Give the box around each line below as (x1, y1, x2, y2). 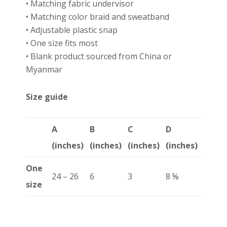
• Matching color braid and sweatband (26, 11, 170, 22)
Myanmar (26, 63, 63, 75)
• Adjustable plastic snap (26, 24, 118, 35)
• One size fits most (26, 37, 98, 49)
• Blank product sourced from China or (26, 50, 172, 62)
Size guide (26, 91, 68, 102)
